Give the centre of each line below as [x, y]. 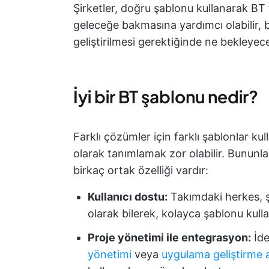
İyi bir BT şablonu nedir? [166, 97]
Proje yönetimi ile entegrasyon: [169, 238]
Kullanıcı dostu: [128, 197]
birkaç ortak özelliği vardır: [141, 171]
